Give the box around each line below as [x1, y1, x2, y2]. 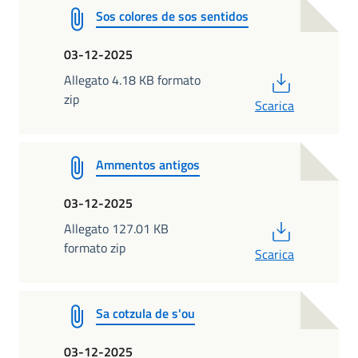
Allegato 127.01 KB [64, 218, 169, 238]
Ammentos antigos [96, 154, 200, 174]
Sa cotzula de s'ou [96, 303, 195, 323]
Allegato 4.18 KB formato [64, 70, 201, 89]
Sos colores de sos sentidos [96, 6, 249, 26]
